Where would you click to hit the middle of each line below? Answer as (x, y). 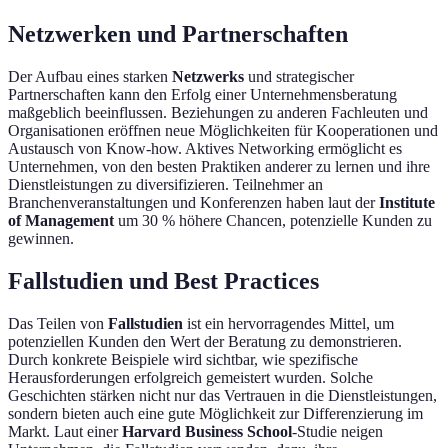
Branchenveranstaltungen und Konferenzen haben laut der (193, 202)
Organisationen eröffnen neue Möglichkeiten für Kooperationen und (223, 130)
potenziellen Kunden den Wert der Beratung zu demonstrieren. (205, 341)
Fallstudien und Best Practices (163, 280)
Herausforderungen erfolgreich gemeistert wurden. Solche (190, 377)
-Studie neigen (337, 431)
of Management (61, 220)
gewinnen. (41, 238)
